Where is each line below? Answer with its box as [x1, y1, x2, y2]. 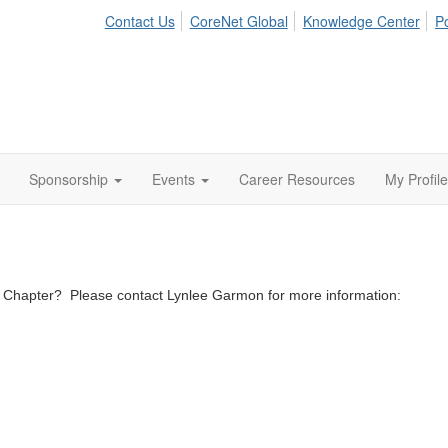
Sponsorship [29, 169, 108, 189]
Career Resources [239, 169, 355, 189]
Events [152, 169, 195, 189]
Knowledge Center [302, 11, 420, 31]
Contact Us [104, 11, 175, 31]
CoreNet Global [189, 11, 288, 31]
